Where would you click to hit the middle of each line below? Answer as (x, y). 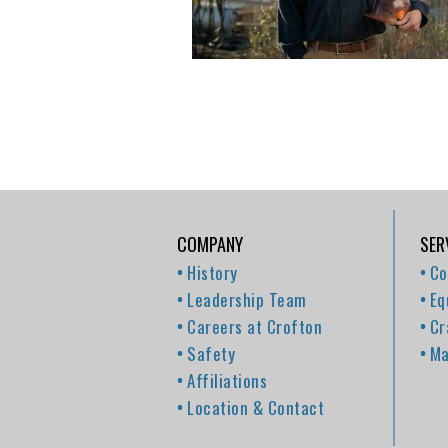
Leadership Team (247, 299)
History (212, 272)
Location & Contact (255, 407)
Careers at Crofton (254, 326)
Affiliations (227, 380)
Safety (211, 353)
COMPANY (210, 244)
